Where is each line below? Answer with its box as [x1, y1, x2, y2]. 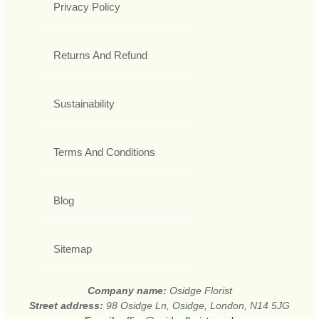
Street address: [29, 300, 106, 312]
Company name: [87, 285, 169, 297]
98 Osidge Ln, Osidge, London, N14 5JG [106, 300, 290, 312]
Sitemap [53, 243, 92, 256]
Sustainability [53, 98, 115, 110]
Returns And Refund [53, 49, 147, 62]
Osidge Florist [169, 285, 232, 297]
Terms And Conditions [53, 146, 155, 159]
